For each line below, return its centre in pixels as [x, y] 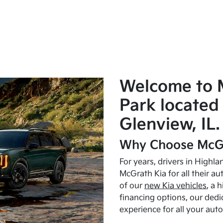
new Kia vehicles [175, 186]
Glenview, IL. [169, 125]
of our [132, 186]
